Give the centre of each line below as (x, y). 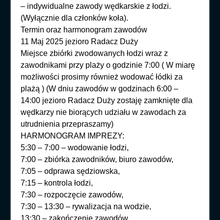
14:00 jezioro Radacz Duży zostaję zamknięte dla (107, 100)
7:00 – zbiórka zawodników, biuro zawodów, (97, 159)
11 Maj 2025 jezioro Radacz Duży (80, 41)
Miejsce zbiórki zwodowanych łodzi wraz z (95, 53)
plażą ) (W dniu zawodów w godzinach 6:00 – (100, 88)
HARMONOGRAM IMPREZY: (73, 136)
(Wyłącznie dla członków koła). (75, 18)
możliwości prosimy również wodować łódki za (102, 77)
